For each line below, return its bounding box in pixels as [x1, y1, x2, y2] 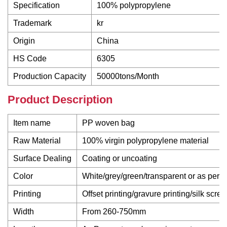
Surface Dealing [13, 154, 71, 163]
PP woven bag [82, 119, 135, 127]
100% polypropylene [97, 1, 171, 10]
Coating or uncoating [82, 154, 157, 163]
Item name [13, 119, 51, 127]
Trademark [13, 19, 52, 27]
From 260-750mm [82, 207, 146, 216]
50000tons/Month [97, 72, 159, 81]
